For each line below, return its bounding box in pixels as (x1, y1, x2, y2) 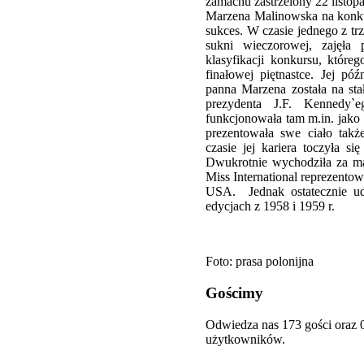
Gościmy (206, 284, 263, 302)
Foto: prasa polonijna (206, 254, 314, 269)
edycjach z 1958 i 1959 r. (206, 199, 341, 214)
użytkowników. (206, 331, 285, 346)
